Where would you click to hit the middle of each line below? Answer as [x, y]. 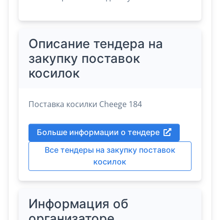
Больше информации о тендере [98, 133]
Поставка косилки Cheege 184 [85, 104]
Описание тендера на [96, 43]
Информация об [79, 204]
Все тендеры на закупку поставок [110, 150]
